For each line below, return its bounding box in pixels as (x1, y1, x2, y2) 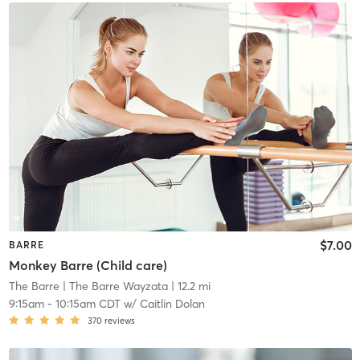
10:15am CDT (55, 297, 121, 312)
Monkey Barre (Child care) (8, 257, 167, 274)
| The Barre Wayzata (59, 279, 168, 294)
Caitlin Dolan (139, 297, 205, 312)
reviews (104, 315, 135, 327)
